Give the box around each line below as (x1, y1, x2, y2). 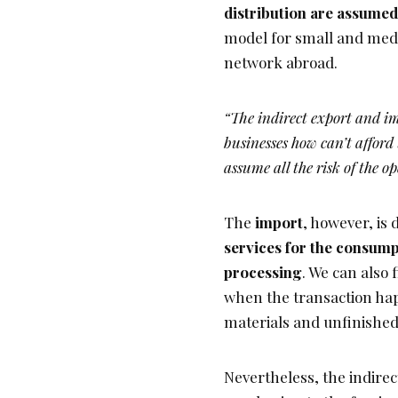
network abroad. (224, 52, 338, 73)
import (255, 212, 303, 233)
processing (224, 262, 302, 283)
